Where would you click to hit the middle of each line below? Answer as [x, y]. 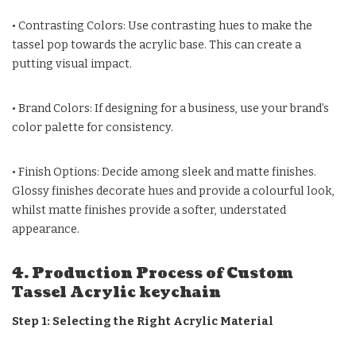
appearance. [46, 229]
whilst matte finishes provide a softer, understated [149, 210]
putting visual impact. [72, 64]
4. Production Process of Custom [153, 273]
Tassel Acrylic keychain [116, 292]
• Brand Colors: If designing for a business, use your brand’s [170, 108]
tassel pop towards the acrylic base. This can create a [157, 44]
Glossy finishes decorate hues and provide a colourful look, [173, 191]
